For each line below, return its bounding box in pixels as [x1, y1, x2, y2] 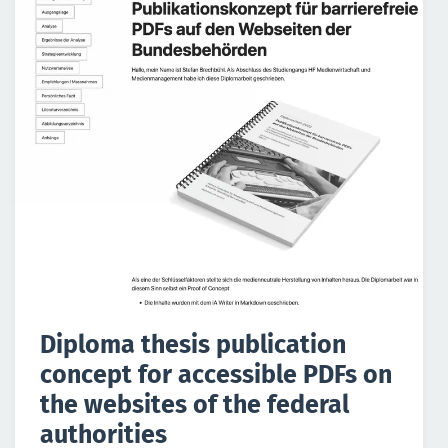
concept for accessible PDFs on [40, 359, 392, 390]
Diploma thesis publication [40, 329, 346, 360]
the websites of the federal [40, 389, 349, 420]
